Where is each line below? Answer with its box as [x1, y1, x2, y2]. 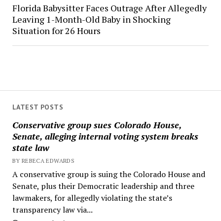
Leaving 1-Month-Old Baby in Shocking [12, 13, 171, 25]
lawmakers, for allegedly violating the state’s [12, 192, 172, 203]
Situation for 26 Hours [12, 24, 101, 37]
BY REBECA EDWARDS [12, 156, 75, 164]
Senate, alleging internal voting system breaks [12, 130, 198, 142]
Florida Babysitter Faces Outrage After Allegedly [12, 1, 207, 14]
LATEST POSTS [12, 103, 63, 111]
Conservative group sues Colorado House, [12, 118, 182, 131]
